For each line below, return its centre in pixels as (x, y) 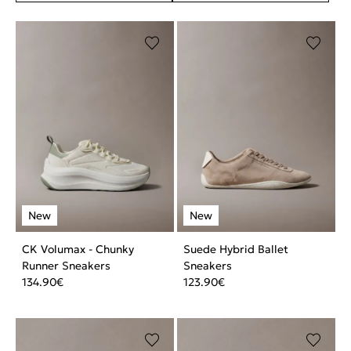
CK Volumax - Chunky (78, 250)
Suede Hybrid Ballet (236, 250)
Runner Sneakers (66, 266)
